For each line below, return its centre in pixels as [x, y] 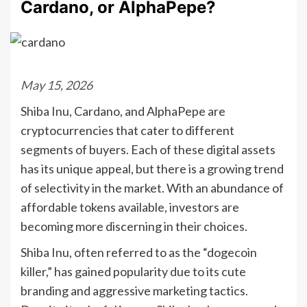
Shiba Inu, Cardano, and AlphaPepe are [123, 111]
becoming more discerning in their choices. [134, 226]
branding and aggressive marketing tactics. [134, 290]
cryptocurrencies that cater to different [127, 130]
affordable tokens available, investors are [130, 207]
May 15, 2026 [57, 85]
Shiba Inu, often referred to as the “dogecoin [139, 252]
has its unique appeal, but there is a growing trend [152, 168]
